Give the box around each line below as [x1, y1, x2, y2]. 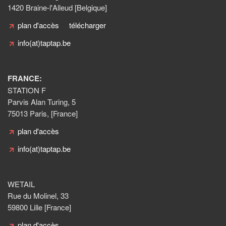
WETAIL [8, 179, 35, 189]
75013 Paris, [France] [8, 108, 78, 119]
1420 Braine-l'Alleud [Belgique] [8, 2, 107, 13]
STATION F [8, 85, 46, 95]
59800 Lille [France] [8, 202, 71, 212]
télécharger [69, 20, 106, 30]
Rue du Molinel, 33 [8, 190, 71, 201]
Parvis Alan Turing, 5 [8, 96, 76, 107]
